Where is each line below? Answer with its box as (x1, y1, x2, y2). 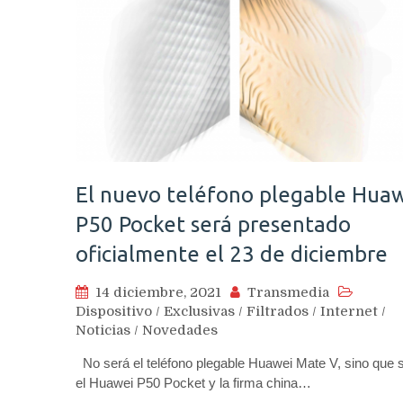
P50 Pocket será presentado (76, 211, 351, 237)
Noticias (76, 321, 130, 338)
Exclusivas (164, 302, 235, 319)
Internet (320, 302, 378, 319)
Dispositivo (76, 302, 152, 319)
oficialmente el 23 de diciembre (76, 241, 388, 266)
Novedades (142, 321, 218, 338)
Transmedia (247, 283, 329, 300)
